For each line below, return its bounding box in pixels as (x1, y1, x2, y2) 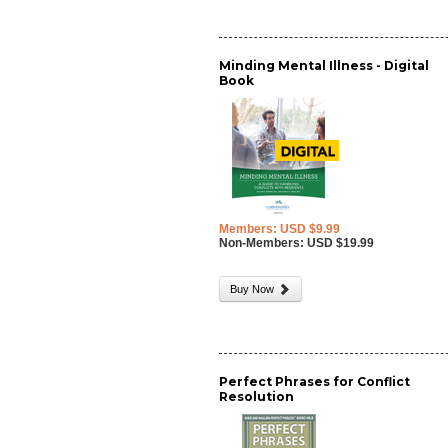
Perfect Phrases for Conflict (219, 374, 411, 389)
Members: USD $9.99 (219, 222, 341, 236)
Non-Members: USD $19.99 (219, 236, 375, 250)
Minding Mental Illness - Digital (219, 58, 430, 73)
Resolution (219, 389, 295, 404)
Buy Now (230, 283, 278, 295)
